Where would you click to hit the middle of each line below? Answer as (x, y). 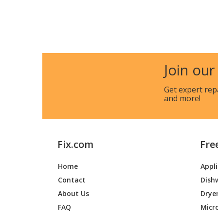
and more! (182, 98)
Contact (72, 180)
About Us (74, 193)
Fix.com (76, 145)
